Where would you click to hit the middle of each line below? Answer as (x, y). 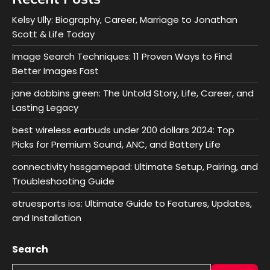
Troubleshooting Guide (63, 181)
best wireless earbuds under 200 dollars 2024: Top (123, 130)
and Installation (47, 218)
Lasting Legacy (45, 107)
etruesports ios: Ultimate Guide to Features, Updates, (132, 203)
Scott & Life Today (53, 34)
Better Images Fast (55, 71)
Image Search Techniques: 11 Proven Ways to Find (122, 56)
